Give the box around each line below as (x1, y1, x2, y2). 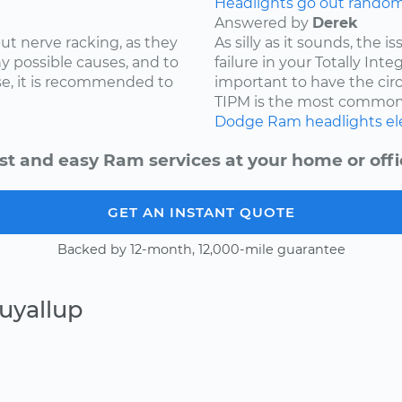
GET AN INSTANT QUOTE (107, 204, 295, 222)
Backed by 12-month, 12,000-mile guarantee (57, 241, 345, 258)
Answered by (214, 14, 312, 32)
